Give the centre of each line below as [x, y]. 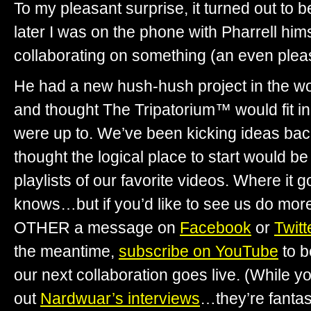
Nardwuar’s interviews [120, 298]
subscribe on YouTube [199, 251]
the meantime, [66, 251]
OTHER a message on [97, 227]
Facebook [216, 227]
